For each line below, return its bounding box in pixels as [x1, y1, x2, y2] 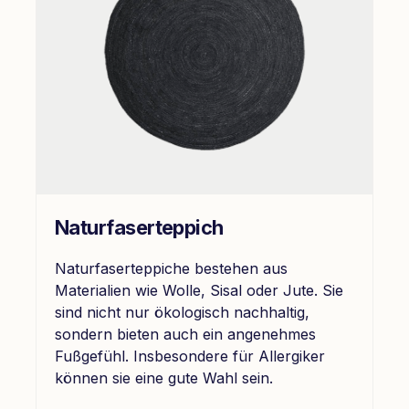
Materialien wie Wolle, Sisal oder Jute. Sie [55, 280, 343, 299]
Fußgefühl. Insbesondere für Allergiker [55, 346, 325, 365]
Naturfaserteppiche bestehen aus [55, 258, 288, 278]
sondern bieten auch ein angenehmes [55, 324, 316, 343]
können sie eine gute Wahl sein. [55, 368, 273, 387]
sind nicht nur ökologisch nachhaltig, [55, 302, 309, 321]
